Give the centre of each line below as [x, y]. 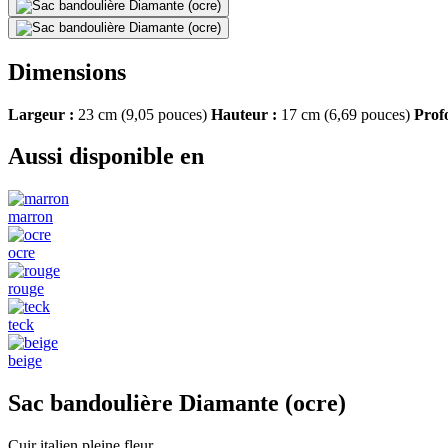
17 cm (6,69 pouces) [345, 114]
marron [30, 217]
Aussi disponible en [106, 156]
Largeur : [41, 114]
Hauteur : [244, 114]
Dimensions [67, 71]
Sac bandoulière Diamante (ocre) [177, 403]
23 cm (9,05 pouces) [142, 114]
